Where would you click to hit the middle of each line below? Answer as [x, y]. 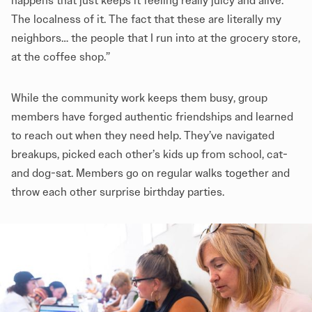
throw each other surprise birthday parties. [118, 192]
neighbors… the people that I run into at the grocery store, [156, 38]
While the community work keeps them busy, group [139, 98]
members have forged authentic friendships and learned [152, 117]
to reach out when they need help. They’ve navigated [143, 136]
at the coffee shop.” [61, 57]
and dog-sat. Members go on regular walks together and [150, 173]
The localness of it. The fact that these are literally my [146, 19]
